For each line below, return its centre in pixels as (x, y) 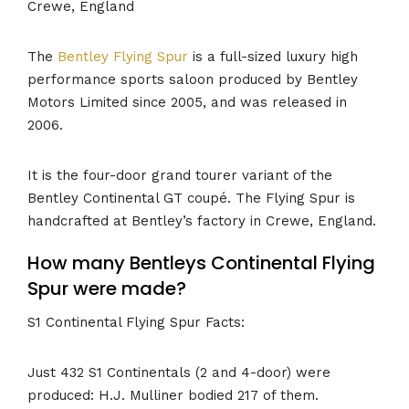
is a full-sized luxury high (273, 56)
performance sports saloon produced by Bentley (193, 79)
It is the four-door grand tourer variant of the (180, 175)
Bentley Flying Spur (123, 56)
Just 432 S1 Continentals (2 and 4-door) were (179, 372)
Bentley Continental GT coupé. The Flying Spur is (191, 198)
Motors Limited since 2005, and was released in (187, 102)
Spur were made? (107, 289)
